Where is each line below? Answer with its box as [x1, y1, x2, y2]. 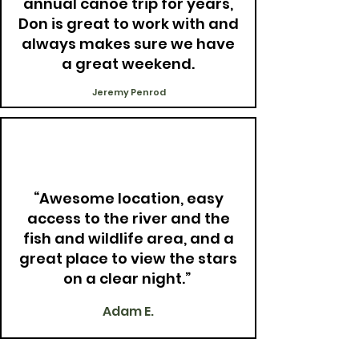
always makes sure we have [22, 34, 235, 54]
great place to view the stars [19, 248, 237, 268]
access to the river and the [26, 208, 230, 228]
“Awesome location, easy [33, 188, 224, 208]
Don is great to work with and [18, 14, 239, 34]
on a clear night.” [63, 268, 194, 288]
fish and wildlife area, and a [22, 228, 234, 248]
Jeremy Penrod [91, 86, 166, 99]
